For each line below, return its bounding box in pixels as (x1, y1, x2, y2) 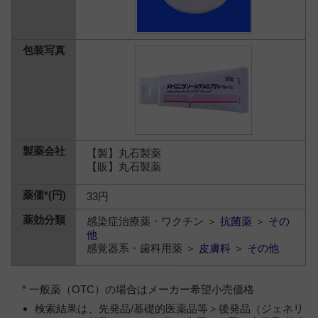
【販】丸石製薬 (87, 160, 162, 172)
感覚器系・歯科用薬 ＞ (87, 242, 199, 254)
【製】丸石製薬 (87, 146, 162, 159)
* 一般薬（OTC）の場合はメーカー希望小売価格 (22, 283, 255, 295)
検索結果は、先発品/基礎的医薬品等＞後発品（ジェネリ (34, 302, 304, 314)
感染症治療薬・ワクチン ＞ (87, 215, 221, 227)
